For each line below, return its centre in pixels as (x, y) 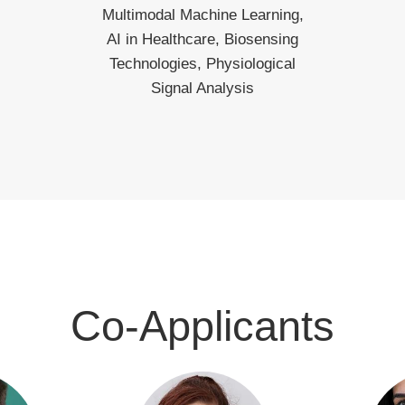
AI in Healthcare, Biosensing (202, 39)
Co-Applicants (202, 326)
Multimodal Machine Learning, (202, 15)
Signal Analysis (202, 88)
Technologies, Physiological (202, 64)
